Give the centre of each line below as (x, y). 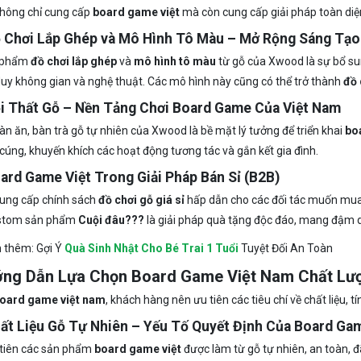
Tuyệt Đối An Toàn (285, 248)
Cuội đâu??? (111, 220)
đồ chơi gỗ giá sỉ (141, 200)
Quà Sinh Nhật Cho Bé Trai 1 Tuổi (151, 248)
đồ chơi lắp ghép (73, 61)
